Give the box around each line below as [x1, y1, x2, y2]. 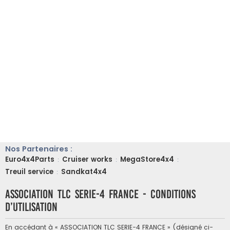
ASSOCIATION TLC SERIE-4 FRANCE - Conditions [5, 187, 196, 201]
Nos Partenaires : [5, 144, 74, 154]
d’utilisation [5, 200, 57, 214]
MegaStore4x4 [120, 155, 174, 164]
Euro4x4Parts [5, 155, 54, 164]
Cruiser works [62, 155, 112, 164]
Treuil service [5, 167, 53, 177]
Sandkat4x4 [61, 167, 107, 177]
